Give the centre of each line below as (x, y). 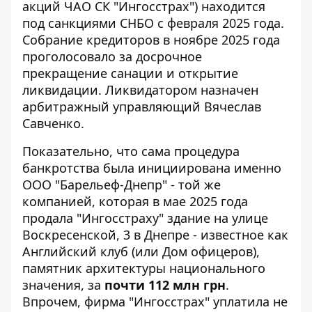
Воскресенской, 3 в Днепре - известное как (155, 235)
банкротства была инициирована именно (152, 168)
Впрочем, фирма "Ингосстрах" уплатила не (155, 302)
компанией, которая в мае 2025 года (135, 201)
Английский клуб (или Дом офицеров (138, 251)
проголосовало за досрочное (112, 56)
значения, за (63, 285)
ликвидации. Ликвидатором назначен (140, 90)
